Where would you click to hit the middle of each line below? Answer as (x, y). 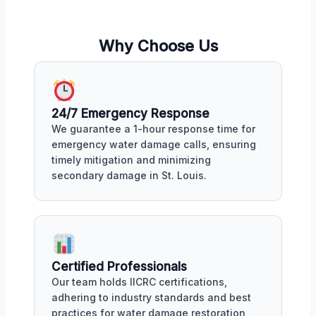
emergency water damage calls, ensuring (154, 144)
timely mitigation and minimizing (131, 159)
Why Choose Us (158, 45)
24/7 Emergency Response (130, 113)
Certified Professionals (119, 267)
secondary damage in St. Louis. (129, 175)
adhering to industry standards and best (151, 298)
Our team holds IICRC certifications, (139, 282)
